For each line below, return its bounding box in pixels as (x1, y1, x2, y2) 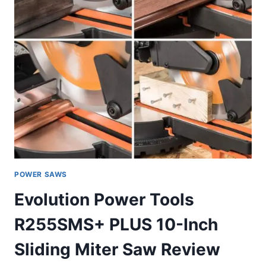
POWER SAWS (14, 169, 67, 179)
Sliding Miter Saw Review (14, 239, 220, 259)
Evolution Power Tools (14, 189, 194, 210)
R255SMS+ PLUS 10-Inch (14, 214, 218, 235)
